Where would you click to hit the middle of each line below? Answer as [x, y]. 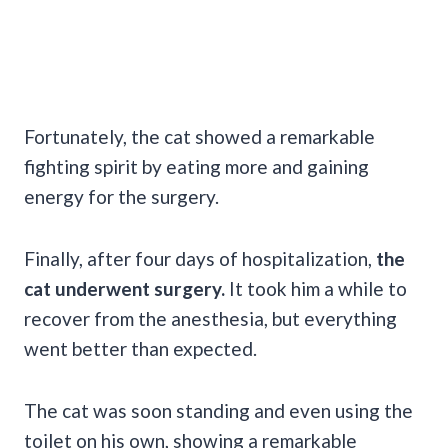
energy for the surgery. [123, 196]
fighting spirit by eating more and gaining [196, 166]
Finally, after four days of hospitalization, [200, 258]
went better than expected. [140, 348]
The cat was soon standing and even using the [218, 410]
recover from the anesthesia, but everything [210, 318]
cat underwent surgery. [124, 288]
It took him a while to [316, 288]
